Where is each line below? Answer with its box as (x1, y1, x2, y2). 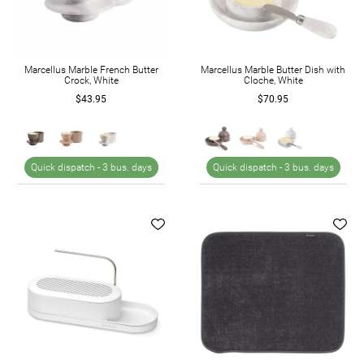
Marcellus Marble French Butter (24, 64, 158, 76)
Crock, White (63, 75, 119, 87)
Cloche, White (243, 75, 303, 87)
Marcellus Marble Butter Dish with (201, 64, 345, 76)
